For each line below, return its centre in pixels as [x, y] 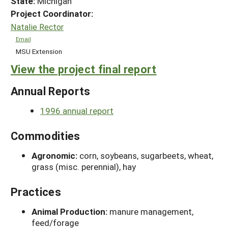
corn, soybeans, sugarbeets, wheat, [146, 156]
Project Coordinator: [52, 13]
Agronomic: [55, 156]
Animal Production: [70, 212]
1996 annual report [77, 111]
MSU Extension [39, 51]
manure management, [151, 212]
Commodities [46, 136]
